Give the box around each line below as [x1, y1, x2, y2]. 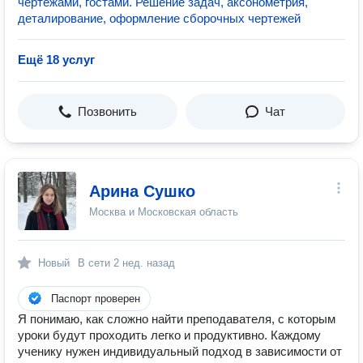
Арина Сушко [89, 182, 195, 200]
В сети [78, 257, 113, 269]
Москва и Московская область [89, 206, 238, 218]
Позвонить [78, 105, 137, 118]
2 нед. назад [113, 257, 175, 269]
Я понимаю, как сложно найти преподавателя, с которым [18, 312, 335, 326]
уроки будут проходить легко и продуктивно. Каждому [18, 328, 321, 342]
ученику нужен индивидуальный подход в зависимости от [18, 344, 342, 358]
